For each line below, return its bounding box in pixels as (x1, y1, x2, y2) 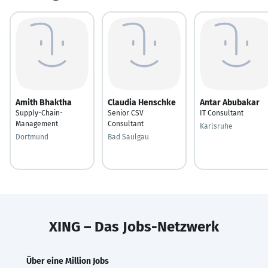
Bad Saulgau (108, 132, 149, 141)
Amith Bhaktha (16, 97, 72, 108)
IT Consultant (200, 108, 243, 117)
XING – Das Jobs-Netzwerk (49, 218, 219, 235)
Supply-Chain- (16, 108, 63, 117)
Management (16, 119, 58, 128)
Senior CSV (108, 108, 144, 117)
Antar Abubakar (200, 97, 260, 108)
